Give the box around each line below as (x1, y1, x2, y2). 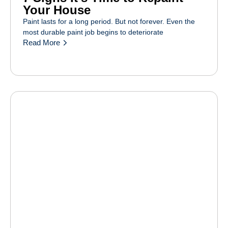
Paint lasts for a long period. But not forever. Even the (23, 17, 195, 25)
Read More (23, 38, 60, 47)
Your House (23, 3, 91, 17)
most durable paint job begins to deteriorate (23, 27, 163, 36)
